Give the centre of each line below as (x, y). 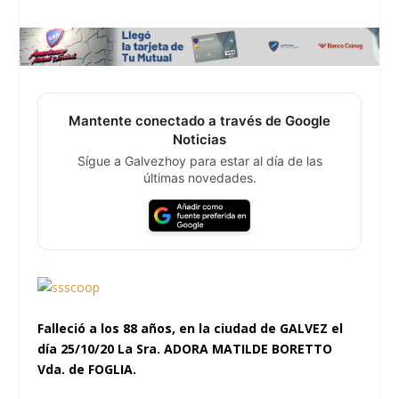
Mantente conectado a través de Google (199, 121)
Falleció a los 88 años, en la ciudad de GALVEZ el (191, 328)
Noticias (199, 140)
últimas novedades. (199, 178)
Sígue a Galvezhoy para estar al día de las (199, 161)
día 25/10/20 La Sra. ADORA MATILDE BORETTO (185, 348)
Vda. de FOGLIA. (87, 369)
